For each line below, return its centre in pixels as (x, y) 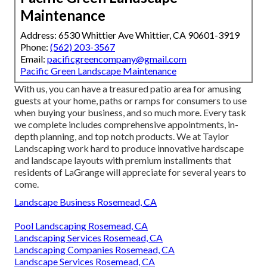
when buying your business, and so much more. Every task (130, 112)
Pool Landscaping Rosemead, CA (81, 225)
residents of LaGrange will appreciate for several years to (130, 172)
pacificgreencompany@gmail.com (117, 58)
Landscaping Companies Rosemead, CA (94, 249)
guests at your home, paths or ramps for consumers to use (131, 100)
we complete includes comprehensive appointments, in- (126, 124)
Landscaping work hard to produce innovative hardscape (129, 148)
